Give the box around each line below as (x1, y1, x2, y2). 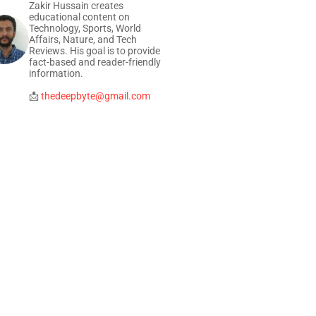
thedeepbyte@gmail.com (41, 90, 150, 102)
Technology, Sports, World (29, 23, 141, 34)
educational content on (29, 11, 130, 23)
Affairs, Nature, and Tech (29, 34, 137, 45)
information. (29, 68, 83, 79)
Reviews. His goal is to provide (29, 45, 160, 56)
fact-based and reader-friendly (29, 56, 161, 68)
